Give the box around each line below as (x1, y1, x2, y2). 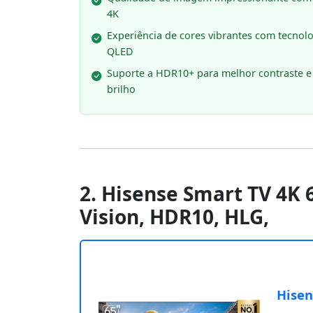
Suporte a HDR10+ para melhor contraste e (107, 66, 312, 80)
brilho (107, 82, 136, 96)
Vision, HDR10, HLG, (80, 203, 269, 231)
